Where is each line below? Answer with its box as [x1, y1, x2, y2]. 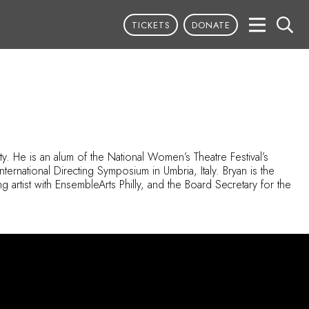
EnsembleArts [55, 177, 116, 192]
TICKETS [131, 18, 170, 32]
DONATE [191, 18, 230, 32]
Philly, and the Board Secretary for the [116, 177, 291, 192]
